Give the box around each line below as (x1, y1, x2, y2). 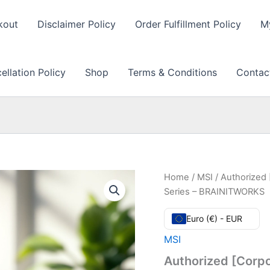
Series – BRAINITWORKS (164, 186, 265, 197)
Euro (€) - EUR (186, 213, 242, 224)
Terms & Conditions (128, 66, 217, 78)
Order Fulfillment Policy (135, 18, 241, 30)
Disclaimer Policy (37, 18, 116, 30)
